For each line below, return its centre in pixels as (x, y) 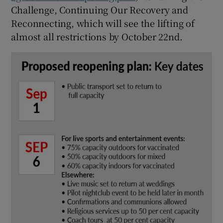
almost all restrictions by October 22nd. (97, 36)
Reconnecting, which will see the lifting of (103, 23)
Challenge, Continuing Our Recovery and (100, 9)
